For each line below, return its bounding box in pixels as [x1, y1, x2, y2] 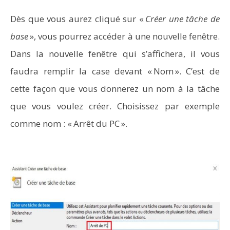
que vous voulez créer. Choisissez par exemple [10, 100, 220, 112]
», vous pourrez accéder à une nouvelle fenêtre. [28, 30, 220, 42]
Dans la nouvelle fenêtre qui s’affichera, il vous [10, 48, 220, 60]
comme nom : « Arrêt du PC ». [10, 118, 127, 129]
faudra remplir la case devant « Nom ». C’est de [10, 65, 220, 77]
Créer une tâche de [145, 13, 220, 25]
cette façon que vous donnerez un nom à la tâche [10, 83, 220, 94]
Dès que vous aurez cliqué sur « [10, 13, 145, 25]
